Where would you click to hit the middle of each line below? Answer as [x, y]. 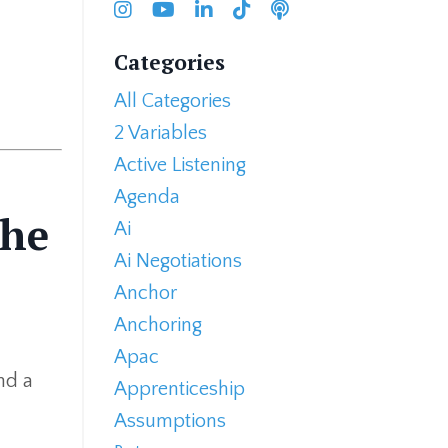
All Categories [172, 101]
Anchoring [157, 325]
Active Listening [179, 165]
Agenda [146, 197]
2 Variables [160, 133]
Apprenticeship [179, 389]
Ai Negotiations [177, 261]
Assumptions [169, 421]
